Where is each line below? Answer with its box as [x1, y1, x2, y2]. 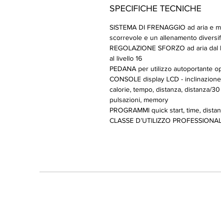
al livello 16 [110, 54, 142, 62]
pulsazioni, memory [110, 96, 168, 104]
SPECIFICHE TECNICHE [110, 3, 201, 13]
